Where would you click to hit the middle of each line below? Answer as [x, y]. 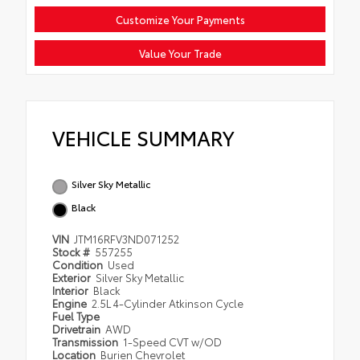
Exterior [73, 277]
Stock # [72, 251]
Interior [72, 290]
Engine [71, 303]
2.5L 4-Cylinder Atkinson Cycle [168, 303]
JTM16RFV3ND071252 [127, 238]
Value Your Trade [180, 53]
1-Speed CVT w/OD [173, 341]
